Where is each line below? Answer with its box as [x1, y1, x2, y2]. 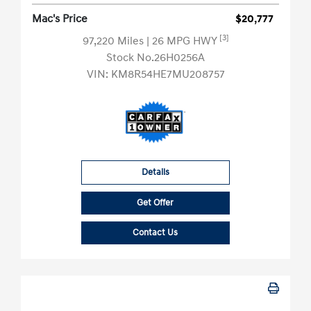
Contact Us [133, 227, 178, 239]
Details [141, 167, 169, 178]
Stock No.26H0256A [106, 51, 205, 65]
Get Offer [137, 197, 174, 209]
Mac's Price [32, 12, 87, 26]
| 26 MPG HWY [146, 34, 219, 49]
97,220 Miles [82, 34, 146, 49]
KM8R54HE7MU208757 [110, 67, 225, 82]
